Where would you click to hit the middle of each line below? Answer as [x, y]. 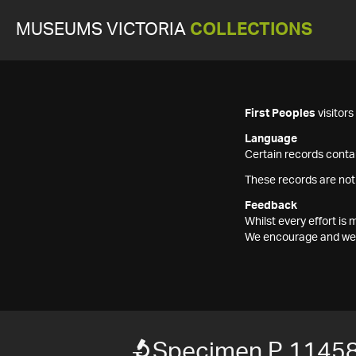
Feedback [271, 206]
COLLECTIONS [251, 30]
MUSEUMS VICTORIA [103, 30]
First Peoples [280, 114]
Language [271, 139]
